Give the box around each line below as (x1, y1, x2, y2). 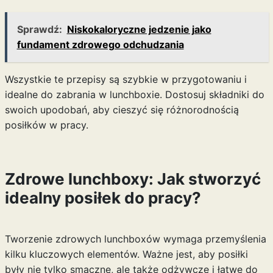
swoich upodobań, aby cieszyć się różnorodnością (4, 104, 239, 116)
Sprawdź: (16, 23, 62, 35)
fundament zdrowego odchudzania (16, 38, 184, 51)
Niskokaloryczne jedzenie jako (66, 23, 211, 35)
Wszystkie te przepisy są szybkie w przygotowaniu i (4, 73, 247, 85)
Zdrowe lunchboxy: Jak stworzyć (4, 169, 261, 188)
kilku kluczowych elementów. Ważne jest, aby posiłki (4, 248, 248, 260)
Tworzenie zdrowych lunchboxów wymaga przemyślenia (4, 233, 266, 245)
